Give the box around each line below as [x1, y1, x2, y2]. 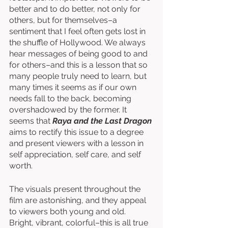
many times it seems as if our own [9, 82, 138, 92]
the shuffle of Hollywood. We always [9, 38, 148, 47]
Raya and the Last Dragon [52, 116, 152, 126]
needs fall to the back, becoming [9, 94, 133, 103]
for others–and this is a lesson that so [9, 60, 150, 70]
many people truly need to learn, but [9, 71, 149, 81]
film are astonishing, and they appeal [9, 195, 148, 205]
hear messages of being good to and [9, 49, 150, 59]
